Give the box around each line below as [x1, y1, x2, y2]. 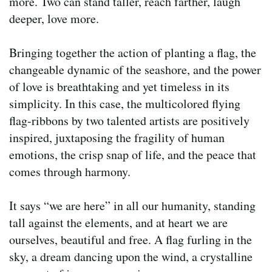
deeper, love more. [9, 10, 99, 27]
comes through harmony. [9, 163, 131, 180]
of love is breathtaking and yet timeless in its [9, 78, 229, 95]
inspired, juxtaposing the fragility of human [9, 129, 225, 146]
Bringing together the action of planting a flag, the [9, 44, 256, 61]
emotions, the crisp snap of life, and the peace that [9, 146, 256, 163]
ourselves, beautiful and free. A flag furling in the [9, 231, 252, 248]
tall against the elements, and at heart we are [9, 214, 228, 231]
